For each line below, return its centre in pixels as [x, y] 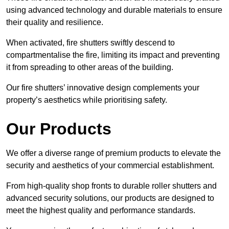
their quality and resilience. [56, 22]
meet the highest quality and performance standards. [102, 211]
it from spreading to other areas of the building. [91, 67]
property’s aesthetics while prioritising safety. [87, 100]
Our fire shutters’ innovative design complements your [103, 88]
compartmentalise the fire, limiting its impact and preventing [113, 55]
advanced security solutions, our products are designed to [110, 198]
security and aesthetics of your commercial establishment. [111, 166]
